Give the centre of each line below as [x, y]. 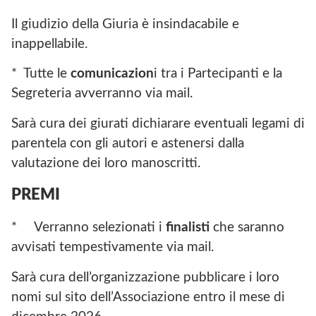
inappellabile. [49, 44]
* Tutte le [41, 74]
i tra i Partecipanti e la [218, 74]
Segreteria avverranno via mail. [102, 94]
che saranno [247, 228]
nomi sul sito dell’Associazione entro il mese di [148, 297]
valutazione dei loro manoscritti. [106, 163]
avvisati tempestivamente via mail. [113, 248]
